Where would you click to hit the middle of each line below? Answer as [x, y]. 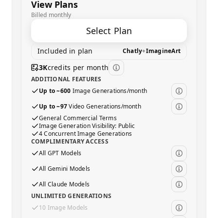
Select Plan [109, 31]
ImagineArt [163, 51]
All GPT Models [60, 153]
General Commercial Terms [78, 118]
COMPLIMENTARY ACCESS [70, 141]
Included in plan [65, 51]
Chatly [132, 51]
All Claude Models [64, 184]
